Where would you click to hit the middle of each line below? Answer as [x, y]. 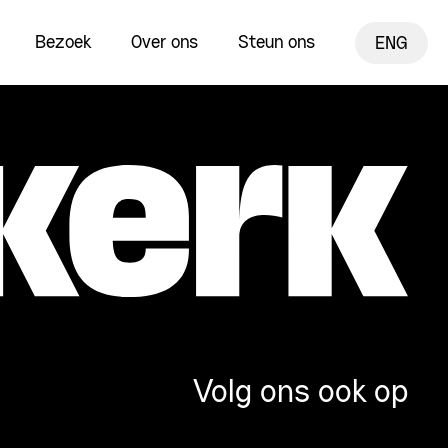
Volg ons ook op [300, 393]
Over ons [164, 42]
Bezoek [63, 42]
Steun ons [276, 42]
